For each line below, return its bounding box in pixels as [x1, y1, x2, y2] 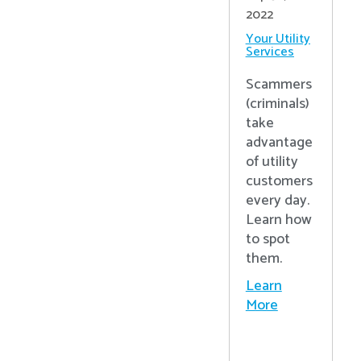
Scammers [245, 73, 312, 98]
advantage [245, 131, 313, 156]
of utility [245, 150, 298, 175]
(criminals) [245, 92, 309, 117]
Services [245, 41, 294, 64]
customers [245, 169, 313, 194]
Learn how [245, 208, 312, 233]
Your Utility [245, 28, 310, 51]
